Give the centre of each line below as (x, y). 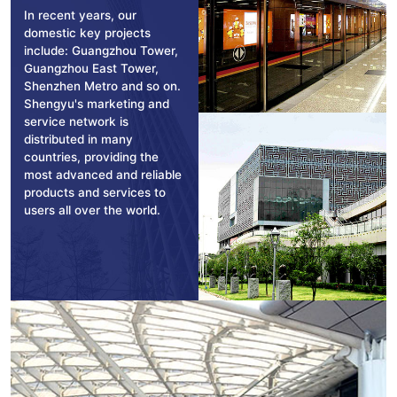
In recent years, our (80, 15)
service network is (76, 121)
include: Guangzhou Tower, (101, 50)
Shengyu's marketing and (97, 103)
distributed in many (78, 139)
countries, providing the (91, 156)
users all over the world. (92, 210)
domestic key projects (87, 32)
